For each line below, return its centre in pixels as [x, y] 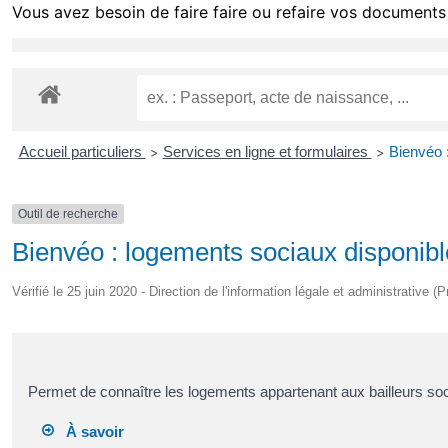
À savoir [89, 431]
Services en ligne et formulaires [267, 151]
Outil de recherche [68, 213]
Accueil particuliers [82, 151]
